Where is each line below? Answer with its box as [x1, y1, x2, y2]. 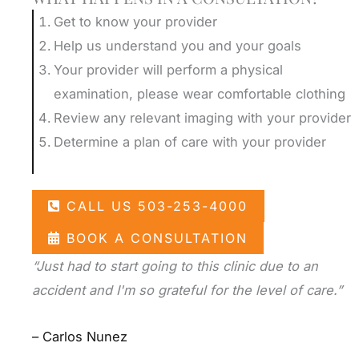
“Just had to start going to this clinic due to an [32, 257, 318, 274]
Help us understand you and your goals [53, 38, 301, 54]
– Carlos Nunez [32, 329, 127, 345]
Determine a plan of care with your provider [53, 134, 326, 151]
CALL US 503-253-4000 [67, 197, 248, 214]
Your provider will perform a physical [53, 62, 283, 79]
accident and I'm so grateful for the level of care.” [32, 281, 342, 298]
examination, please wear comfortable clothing [53, 86, 345, 103]
